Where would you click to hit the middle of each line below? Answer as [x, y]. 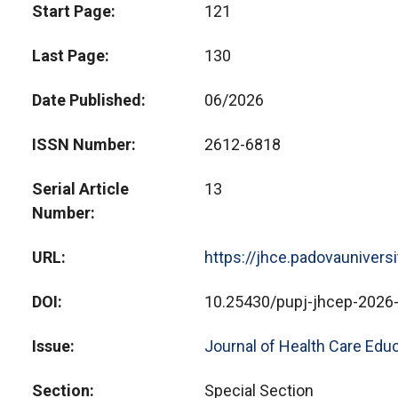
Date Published [87, 100]
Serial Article [80, 189]
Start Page [72, 11]
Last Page [68, 56]
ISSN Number [82, 144]
